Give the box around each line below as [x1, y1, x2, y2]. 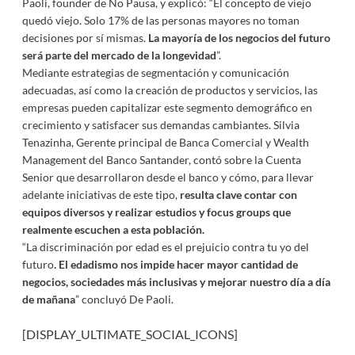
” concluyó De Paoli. [74, 292, 174, 306]
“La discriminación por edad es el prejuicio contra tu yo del [21, 240, 309, 254]
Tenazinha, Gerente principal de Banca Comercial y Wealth [21, 136, 309, 149]
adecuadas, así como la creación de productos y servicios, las [21, 83, 318, 97]
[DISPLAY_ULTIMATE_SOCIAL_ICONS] [21, 326, 238, 342]
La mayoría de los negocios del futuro [147, 31, 330, 44]
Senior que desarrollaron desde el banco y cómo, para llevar [21, 170, 314, 184]
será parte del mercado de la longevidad [21, 48, 216, 62]
